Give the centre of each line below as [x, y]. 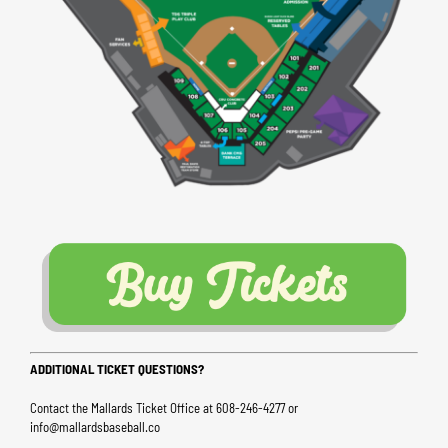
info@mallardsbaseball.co [94, 427]
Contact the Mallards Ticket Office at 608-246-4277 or [163, 408]
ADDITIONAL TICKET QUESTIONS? [116, 369]
